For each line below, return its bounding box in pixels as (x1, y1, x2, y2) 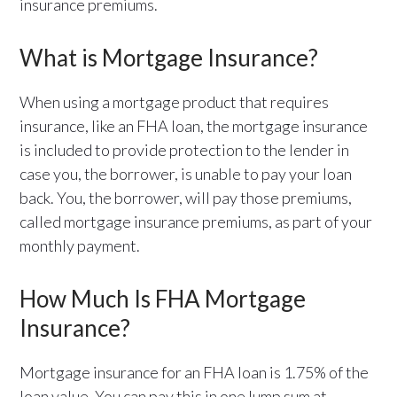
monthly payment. (19, 235, 141, 255)
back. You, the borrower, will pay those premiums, (19, 187, 353, 207)
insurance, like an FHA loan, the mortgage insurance (19, 115, 369, 136)
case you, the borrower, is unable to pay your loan (19, 163, 353, 183)
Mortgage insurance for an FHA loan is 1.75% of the (19, 362, 370, 382)
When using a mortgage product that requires (19, 91, 330, 112)
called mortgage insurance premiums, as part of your (19, 211, 373, 231)
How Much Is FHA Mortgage (19, 284, 307, 313)
